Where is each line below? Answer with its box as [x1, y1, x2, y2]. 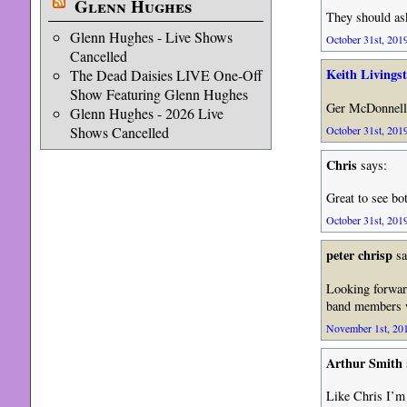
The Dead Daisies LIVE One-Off [69, 65, 263, 84]
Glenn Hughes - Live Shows [69, 27, 233, 46]
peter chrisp [325, 245, 392, 265]
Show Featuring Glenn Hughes [69, 84, 248, 104]
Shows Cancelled [69, 123, 169, 142]
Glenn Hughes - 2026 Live [69, 104, 223, 123]
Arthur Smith [325, 352, 402, 372]
